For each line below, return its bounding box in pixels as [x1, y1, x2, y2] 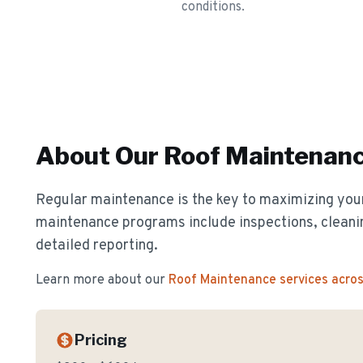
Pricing [75, 331, 127, 348]
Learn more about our [36, 272, 165, 288]
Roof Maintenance [169, 272, 276, 288]
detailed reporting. [36, 237, 158, 255]
